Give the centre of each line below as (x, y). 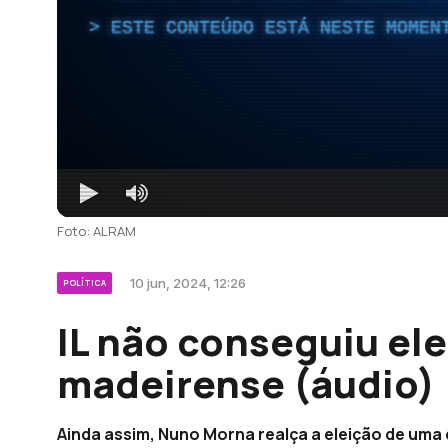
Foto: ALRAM (96, 230)
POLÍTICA (84, 282)
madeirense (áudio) (246, 382)
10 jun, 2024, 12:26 (188, 282)
